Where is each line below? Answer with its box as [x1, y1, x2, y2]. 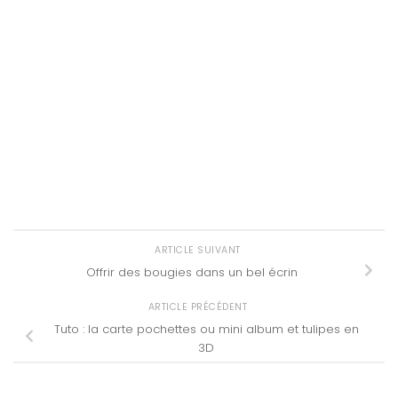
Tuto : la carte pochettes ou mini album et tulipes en [53, 321, 359, 338]
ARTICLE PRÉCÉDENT [147, 300, 251, 314]
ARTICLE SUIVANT [155, 243, 243, 257]
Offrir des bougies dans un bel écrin [86, 264, 298, 282]
